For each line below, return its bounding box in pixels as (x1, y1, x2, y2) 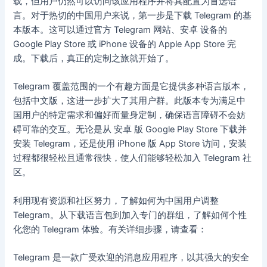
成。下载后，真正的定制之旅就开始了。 (13, 52, 175, 64)
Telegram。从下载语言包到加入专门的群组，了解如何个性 (13, 209, 247, 221)
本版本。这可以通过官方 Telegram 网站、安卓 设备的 (13, 24, 228, 35)
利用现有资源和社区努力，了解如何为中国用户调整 (13, 195, 219, 206)
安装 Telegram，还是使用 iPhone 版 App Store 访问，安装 (13, 138, 247, 150)
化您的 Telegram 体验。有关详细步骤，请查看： (13, 223, 207, 235)
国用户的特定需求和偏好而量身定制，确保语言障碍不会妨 (13, 110, 246, 121)
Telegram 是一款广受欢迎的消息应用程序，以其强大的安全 (13, 252, 250, 263)
